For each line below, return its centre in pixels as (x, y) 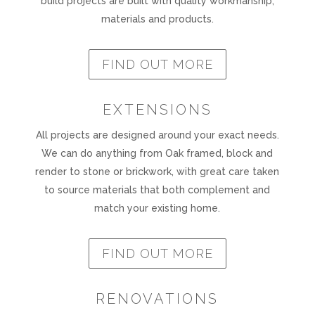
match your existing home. (157, 208)
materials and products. (157, 19)
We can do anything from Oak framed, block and (157, 153)
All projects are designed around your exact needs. (157, 135)
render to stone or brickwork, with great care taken (157, 171)
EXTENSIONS (157, 109)
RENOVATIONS (157, 298)
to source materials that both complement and (157, 189)
